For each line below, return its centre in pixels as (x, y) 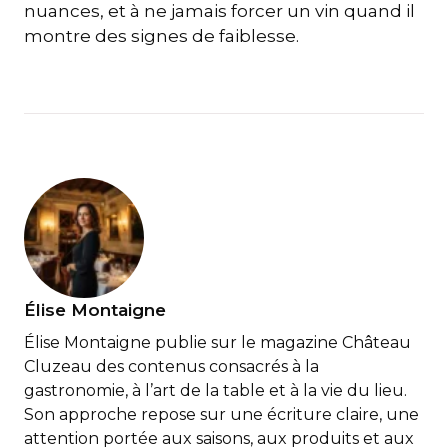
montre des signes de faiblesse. (161, 35)
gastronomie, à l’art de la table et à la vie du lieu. (215, 390)
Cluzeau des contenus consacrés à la (171, 366)
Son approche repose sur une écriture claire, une (221, 414)
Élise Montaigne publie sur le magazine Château (217, 342)
